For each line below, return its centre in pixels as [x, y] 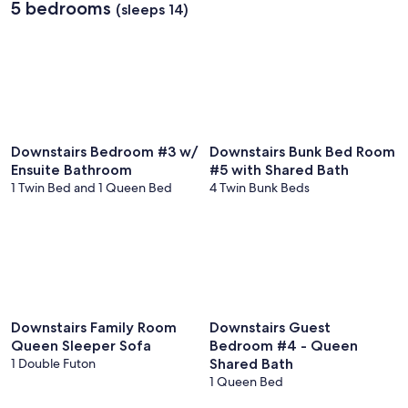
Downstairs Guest [270, 328]
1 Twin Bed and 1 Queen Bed [92, 187]
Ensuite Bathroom [71, 169]
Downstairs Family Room [94, 328]
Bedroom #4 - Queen [284, 346]
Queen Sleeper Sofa [81, 346]
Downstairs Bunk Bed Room [302, 151]
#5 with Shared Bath [279, 169]
